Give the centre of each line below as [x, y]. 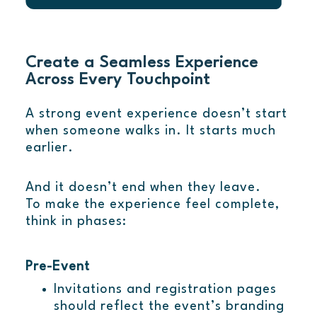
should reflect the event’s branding [169, 307]
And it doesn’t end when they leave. [143, 188]
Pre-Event [57, 267]
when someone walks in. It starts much [150, 131]
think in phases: [76, 222]
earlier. [49, 148]
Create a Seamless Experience [142, 63]
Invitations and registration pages [165, 290]
